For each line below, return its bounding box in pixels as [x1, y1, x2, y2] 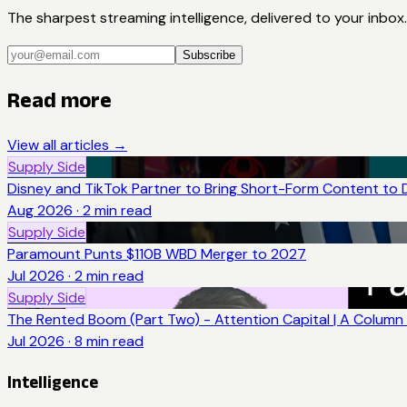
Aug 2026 [7, 201, 73, 221]
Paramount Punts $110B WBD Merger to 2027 [7, 244, 306, 264]
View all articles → [7, 135, 127, 155]
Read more [7, 87, 112, 113]
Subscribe [183, 48, 235, 63]
